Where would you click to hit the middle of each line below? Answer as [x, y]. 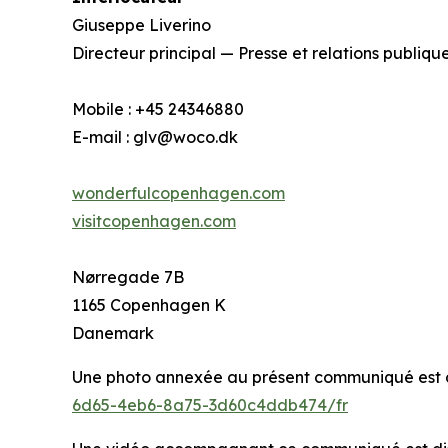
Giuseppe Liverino [141, 25]
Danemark [115, 333]
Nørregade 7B [128, 277]
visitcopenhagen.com [154, 221]
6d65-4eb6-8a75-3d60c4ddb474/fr [210, 405]
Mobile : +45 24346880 [158, 109]
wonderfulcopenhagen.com [178, 193]
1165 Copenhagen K [149, 305]
